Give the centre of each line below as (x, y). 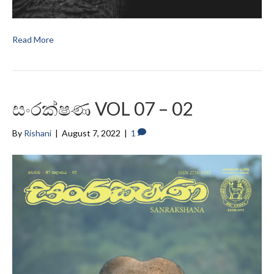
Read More (33, 40)
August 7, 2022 (91, 133)
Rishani (38, 133)
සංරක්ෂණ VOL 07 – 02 (102, 109)
